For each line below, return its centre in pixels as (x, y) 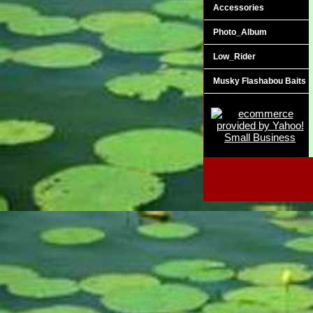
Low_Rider (234, 56)
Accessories (239, 7)
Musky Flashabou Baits (260, 81)
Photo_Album (240, 32)
